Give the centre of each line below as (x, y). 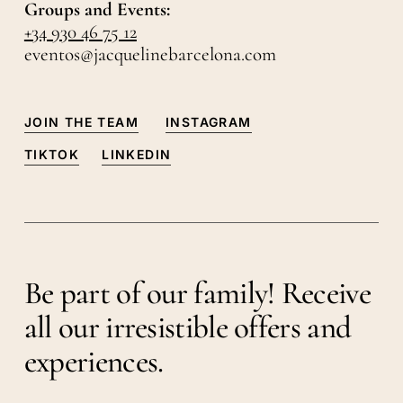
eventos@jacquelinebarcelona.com (150, 55)
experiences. (94, 361)
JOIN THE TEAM (81, 122)
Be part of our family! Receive (197, 293)
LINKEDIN (137, 155)
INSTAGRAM (209, 122)
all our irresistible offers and (188, 327)
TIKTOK (52, 155)
